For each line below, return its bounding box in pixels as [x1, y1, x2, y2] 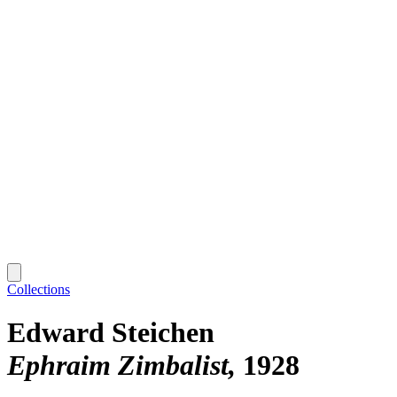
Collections [7, 281, 70, 297]
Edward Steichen [7, 316, 214, 349]
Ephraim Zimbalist [7, 349, 229, 382]
